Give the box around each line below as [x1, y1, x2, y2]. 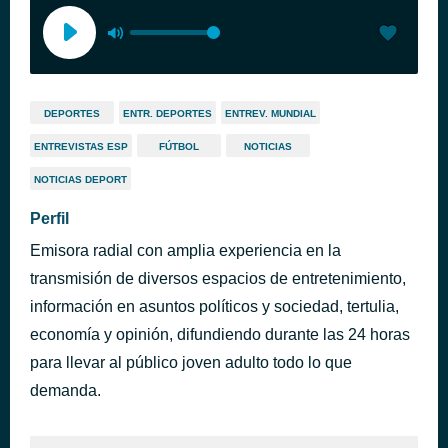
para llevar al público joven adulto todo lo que [30, 354, 352, 371]
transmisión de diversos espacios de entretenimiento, [30, 270, 406, 287]
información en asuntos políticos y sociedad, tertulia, [30, 298, 399, 315]
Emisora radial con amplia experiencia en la [30, 242, 341, 259]
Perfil [30, 210, 69, 227]
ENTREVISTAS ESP [34, 141, 128, 152]
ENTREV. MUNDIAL [225, 108, 316, 119]
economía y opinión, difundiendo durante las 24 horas [30, 326, 410, 343]
